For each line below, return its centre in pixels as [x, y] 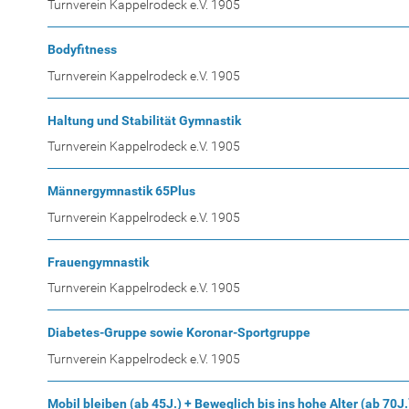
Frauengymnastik [98, 262]
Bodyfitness [82, 50]
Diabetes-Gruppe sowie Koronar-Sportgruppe [179, 333]
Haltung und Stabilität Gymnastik [144, 120]
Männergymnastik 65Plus [121, 191]
